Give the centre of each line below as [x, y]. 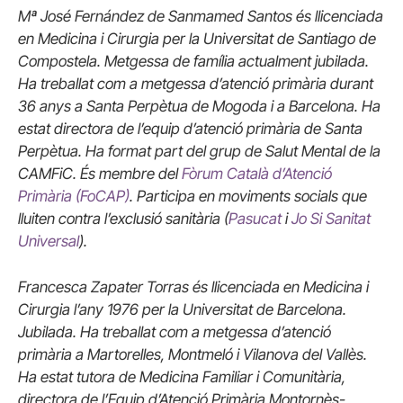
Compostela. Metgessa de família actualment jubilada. [193, 61]
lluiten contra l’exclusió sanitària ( [123, 218]
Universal [49, 241]
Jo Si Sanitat [331, 218]
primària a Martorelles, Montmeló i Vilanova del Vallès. [193, 355]
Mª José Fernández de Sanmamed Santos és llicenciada [201, 16]
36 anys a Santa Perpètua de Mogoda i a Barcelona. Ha [199, 106]
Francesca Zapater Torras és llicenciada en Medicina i [193, 287]
